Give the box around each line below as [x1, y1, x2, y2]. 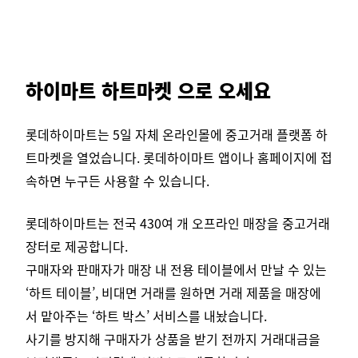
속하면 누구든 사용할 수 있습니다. [26, 171, 209, 191]
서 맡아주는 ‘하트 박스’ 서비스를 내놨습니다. [26, 306, 267, 326]
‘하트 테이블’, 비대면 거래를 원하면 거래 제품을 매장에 [26, 283, 321, 303]
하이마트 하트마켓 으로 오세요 [26, 76, 271, 105]
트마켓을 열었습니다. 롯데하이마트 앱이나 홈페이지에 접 [26, 148, 332, 168]
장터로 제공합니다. [26, 237, 128, 257]
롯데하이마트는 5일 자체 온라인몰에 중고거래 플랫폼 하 [26, 125, 328, 145]
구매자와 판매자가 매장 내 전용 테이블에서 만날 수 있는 [26, 260, 327, 280]
